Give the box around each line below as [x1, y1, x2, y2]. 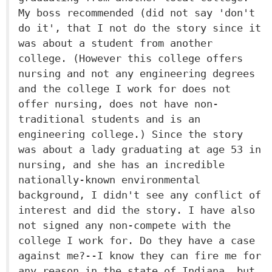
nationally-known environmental [18, 174, 200, 186]
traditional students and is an [18, 113, 200, 125]
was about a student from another [18, 37, 212, 49]
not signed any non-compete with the [18, 219, 231, 231]
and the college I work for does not [18, 83, 231, 95]
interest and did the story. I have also [18, 204, 255, 216]
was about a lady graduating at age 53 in [18, 143, 261, 155]
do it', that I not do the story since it [18, 22, 261, 34]
